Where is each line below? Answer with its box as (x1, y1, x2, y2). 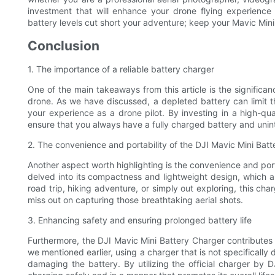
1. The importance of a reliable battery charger (28, 63, 214, 74)
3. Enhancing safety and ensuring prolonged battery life (28, 214, 252, 225)
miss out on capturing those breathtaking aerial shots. (28, 194, 243, 205)
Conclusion (28, 37, 99, 53)
